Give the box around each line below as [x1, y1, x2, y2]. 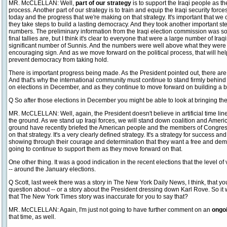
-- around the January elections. [9, 166, 96, 173]
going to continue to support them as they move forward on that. [9, 145, 182, 153]
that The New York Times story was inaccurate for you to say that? [9, 193, 188, 200]
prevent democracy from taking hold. [9, 56, 108, 63]
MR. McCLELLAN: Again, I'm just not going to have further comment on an [9, 206, 212, 213]
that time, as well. [9, 213, 56, 220]
